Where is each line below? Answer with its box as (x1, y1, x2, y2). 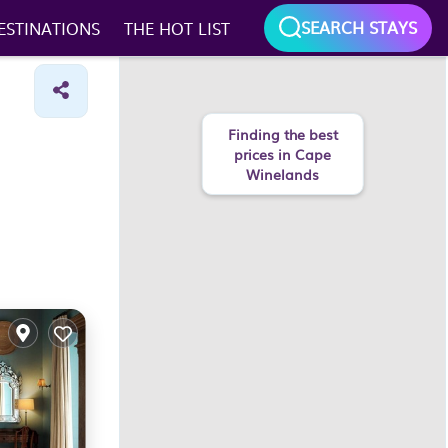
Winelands (246, 164, 319, 184)
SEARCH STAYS (301, 15, 417, 39)
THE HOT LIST (123, 16, 230, 40)
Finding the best (227, 124, 338, 144)
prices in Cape (234, 144, 331, 164)
